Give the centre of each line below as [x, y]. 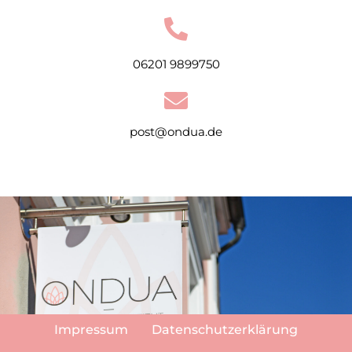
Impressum [91, 329]
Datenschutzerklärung [225, 329]
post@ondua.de [176, 131]
